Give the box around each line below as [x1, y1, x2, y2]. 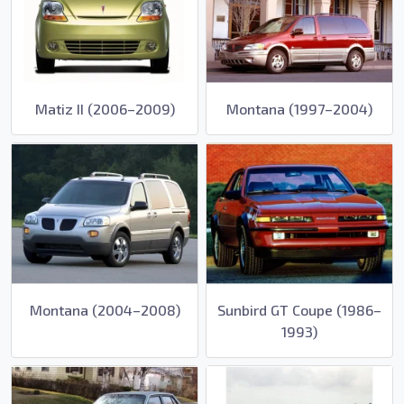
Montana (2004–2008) [29, 300, 180, 318]
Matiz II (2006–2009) [34, 100, 175, 118]
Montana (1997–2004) [226, 100, 372, 118]
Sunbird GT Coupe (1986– [217, 300, 381, 318]
